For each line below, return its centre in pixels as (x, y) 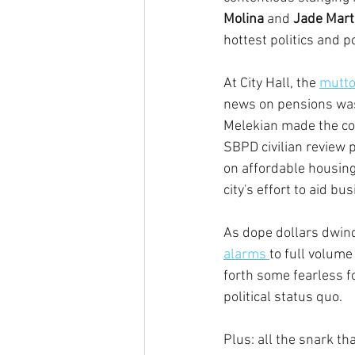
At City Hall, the (271, 84)
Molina (244, 19)
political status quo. (283, 298)
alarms (246, 255)
